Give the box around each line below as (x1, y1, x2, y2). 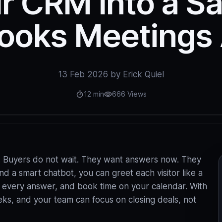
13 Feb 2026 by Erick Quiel (58, 69, 164, 79)
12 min (83, 90, 104, 98)
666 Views (111, 90, 147, 98)
